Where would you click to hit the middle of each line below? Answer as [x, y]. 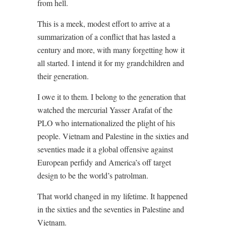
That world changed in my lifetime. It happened [112, 196]
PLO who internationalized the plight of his [106, 123]
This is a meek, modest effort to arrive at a [104, 23]
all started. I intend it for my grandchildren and [111, 63]
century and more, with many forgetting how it [111, 50]
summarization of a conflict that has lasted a [106, 37]
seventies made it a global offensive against [105, 149]
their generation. [63, 76]
